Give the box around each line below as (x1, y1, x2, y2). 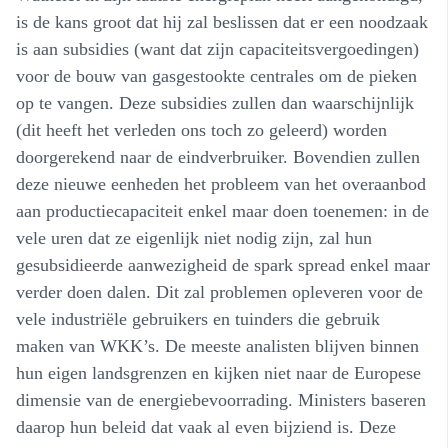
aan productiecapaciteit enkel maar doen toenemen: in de (16, 200, 429, 221)
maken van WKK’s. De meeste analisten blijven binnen (16, 335, 419, 356)
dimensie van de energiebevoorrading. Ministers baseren (16, 389, 426, 410)
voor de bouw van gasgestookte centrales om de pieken (16, 65, 417, 86)
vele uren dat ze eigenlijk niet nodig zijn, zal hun (16, 227, 372, 248)
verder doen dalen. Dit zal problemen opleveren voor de (16, 281, 423, 302)
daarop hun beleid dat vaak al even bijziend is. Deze (16, 416, 396, 437)
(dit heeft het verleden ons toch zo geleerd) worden (16, 119, 387, 140)
